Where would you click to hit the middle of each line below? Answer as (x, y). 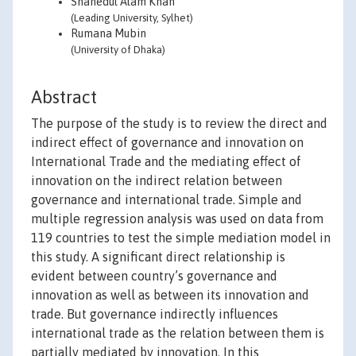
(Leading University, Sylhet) (132, 18)
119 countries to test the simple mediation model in (181, 238)
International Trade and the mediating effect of (166, 162)
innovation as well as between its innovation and (170, 295)
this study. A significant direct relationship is (158, 257)
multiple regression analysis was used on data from (177, 219)
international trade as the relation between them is (178, 333)
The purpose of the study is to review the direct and (179, 124)
